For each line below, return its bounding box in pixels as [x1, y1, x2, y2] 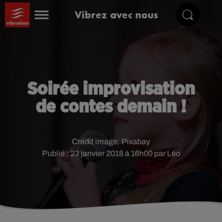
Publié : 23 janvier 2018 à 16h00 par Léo [42, 149, 180, 158]
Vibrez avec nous [75, 8, 159, 21]
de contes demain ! [36, 98, 186, 116]
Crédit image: [72, 137, 121, 146]
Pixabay [121, 137, 150, 146]
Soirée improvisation [27, 80, 195, 98]
